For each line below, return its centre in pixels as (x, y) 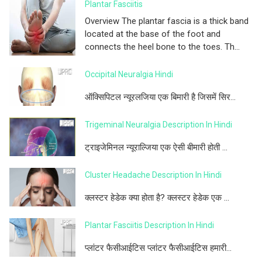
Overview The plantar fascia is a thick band (167, 21)
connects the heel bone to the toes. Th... (162, 47)
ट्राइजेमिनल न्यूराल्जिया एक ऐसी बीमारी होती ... (156, 148)
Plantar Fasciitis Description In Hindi (149, 225)
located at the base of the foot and (153, 34)
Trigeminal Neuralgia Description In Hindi (158, 125)
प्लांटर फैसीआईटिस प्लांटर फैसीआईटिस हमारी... (158, 248)
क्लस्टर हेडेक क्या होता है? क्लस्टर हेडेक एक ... (157, 198)
